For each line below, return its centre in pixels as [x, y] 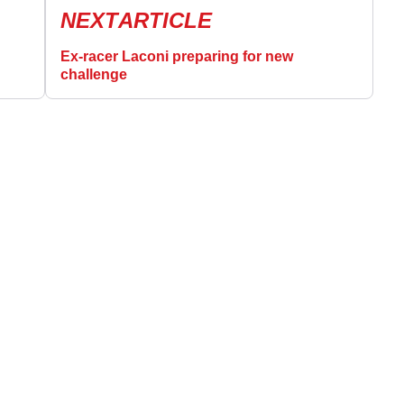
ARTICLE [165, 20]
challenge [94, 74]
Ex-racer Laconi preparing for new [177, 56]
